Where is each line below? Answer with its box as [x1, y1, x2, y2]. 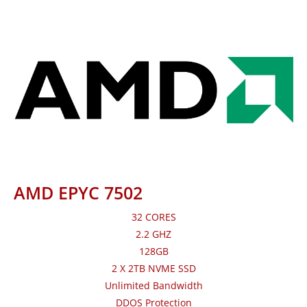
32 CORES [131, 210, 176, 224]
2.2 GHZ [136, 228, 171, 241]
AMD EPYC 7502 [14, 181, 143, 205]
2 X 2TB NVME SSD [111, 262, 196, 275]
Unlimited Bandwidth [104, 279, 203, 293]
